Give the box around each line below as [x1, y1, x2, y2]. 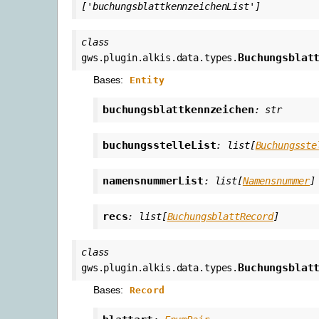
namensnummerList [103, 174, 204, 187]
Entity [130, 74, 164, 85]
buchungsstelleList [103, 138, 216, 152]
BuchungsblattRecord [167, 210, 273, 222]
